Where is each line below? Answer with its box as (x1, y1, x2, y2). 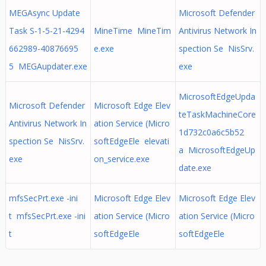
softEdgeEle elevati (93, 135, 169, 147)
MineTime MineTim (93, 25, 171, 36)
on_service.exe (93, 153, 150, 164)
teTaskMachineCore (178, 109, 256, 120)
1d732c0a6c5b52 (178, 126, 244, 138)
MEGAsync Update (8, 7, 80, 18)
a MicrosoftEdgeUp (178, 144, 255, 156)
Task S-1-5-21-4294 (8, 25, 84, 36)
